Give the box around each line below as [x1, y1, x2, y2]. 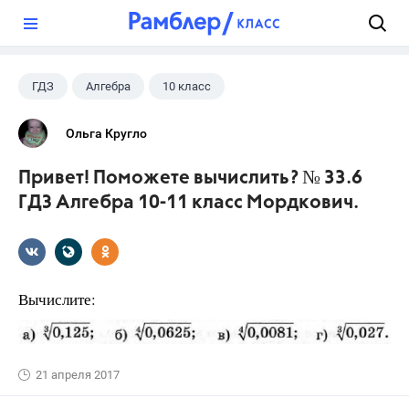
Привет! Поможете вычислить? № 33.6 [18, 169, 362, 188]
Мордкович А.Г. [157, 115, 240, 129]
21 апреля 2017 [36, 368, 120, 382]
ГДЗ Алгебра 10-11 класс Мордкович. [18, 194, 359, 213]
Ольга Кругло [66, 126, 147, 141]
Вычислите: [18, 288, 96, 309]
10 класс [163, 79, 211, 93]
